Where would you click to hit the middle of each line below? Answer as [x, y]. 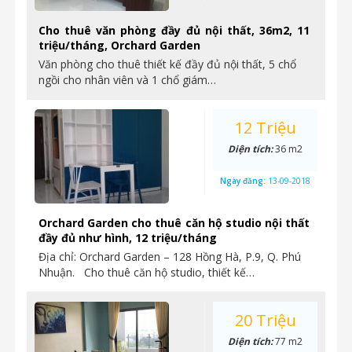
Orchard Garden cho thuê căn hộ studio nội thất [174, 223]
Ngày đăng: [244, 181]
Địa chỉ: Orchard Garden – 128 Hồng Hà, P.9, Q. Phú [170, 257]
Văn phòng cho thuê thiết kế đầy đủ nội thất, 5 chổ [167, 64]
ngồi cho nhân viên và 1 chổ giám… [127, 80]
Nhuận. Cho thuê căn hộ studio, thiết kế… [147, 272]
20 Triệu [265, 320]
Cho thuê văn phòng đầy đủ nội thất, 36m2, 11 [174, 30]
